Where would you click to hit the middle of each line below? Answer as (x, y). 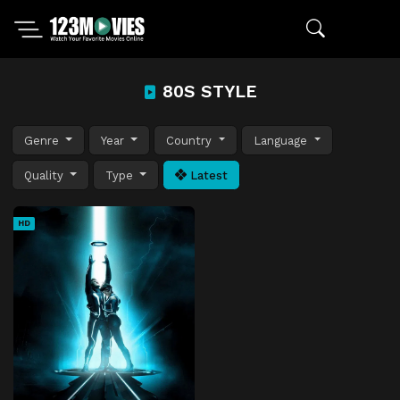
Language (283, 140)
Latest (208, 175)
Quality (46, 175)
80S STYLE (207, 92)
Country (191, 140)
